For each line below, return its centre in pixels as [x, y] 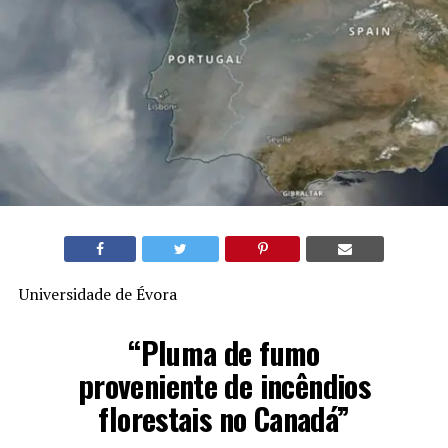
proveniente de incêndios [224, 385]
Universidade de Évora [97, 293]
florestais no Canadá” [224, 418]
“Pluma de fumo [224, 352]
